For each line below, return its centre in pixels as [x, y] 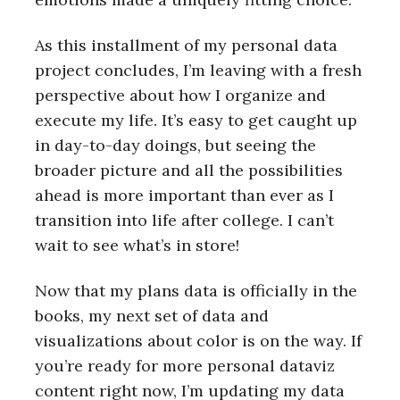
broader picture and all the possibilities [189, 171]
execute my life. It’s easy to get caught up [196, 121]
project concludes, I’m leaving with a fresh [198, 71]
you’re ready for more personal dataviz [185, 365]
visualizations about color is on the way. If [198, 340]
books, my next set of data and [152, 315]
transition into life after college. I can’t [184, 221]
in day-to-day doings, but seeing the [175, 146]
